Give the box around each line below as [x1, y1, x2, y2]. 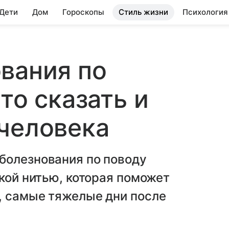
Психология [182, 7, 228, 17]
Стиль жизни [119, 7, 168, 17]
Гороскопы [62, 7, 104, 17]
